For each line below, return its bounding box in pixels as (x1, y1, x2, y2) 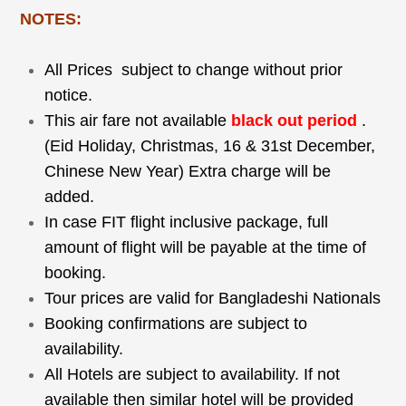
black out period (231, 111, 358, 130)
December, (292, 136, 376, 155)
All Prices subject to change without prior (44, 60, 343, 79)
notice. (44, 85, 93, 104)
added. (44, 187, 100, 206)
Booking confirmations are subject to (44, 314, 308, 333)
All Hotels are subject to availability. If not (44, 364, 341, 383)
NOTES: (20, 9, 82, 28)
